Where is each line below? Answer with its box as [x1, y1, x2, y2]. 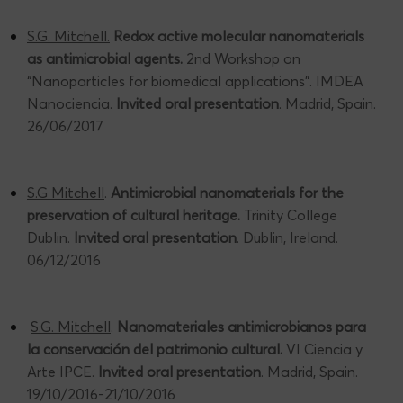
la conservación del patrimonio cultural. [27, 340, 286, 359]
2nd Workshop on [186, 49, 300, 68]
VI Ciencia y [286, 340, 363, 359]
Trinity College [244, 206, 337, 225]
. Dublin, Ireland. [237, 228, 338, 247]
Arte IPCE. [27, 363, 98, 381]
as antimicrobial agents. [27, 49, 186, 68]
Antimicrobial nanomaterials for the [111, 184, 344, 202]
